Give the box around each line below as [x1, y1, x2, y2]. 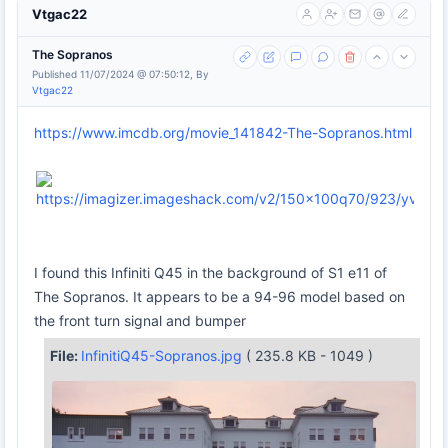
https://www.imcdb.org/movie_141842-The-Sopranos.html [34, 124, 412, 141]
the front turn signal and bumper [34, 312, 246, 329]
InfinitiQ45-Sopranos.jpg [81, 347, 246, 364]
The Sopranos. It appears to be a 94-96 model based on [34, 288, 405, 305]
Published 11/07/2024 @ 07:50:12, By [32, 68, 209, 80]
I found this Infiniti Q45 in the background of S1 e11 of [34, 264, 387, 281]
